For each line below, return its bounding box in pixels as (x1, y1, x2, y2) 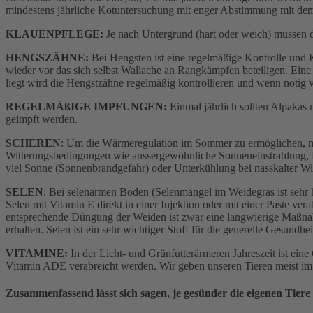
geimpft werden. (6, 112, 78, 125)
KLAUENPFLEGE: (6, 27, 103, 40)
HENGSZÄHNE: (6, 51, 89, 64)
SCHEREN (6, 136, 61, 149)
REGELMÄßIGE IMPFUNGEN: (6, 100, 167, 112)
